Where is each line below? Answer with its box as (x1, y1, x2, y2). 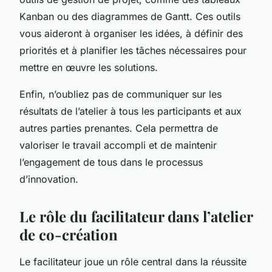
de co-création (19, 224, 118, 244)
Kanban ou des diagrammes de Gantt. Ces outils (19, 10, 240, 22)
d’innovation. (19, 172, 78, 185)
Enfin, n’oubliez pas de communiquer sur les (19, 87, 222, 100)
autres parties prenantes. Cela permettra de (19, 121, 218, 134)
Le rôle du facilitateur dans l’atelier (19, 206, 253, 226)
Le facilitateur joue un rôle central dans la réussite (19, 255, 246, 268)
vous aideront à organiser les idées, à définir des (19, 27, 243, 39)
